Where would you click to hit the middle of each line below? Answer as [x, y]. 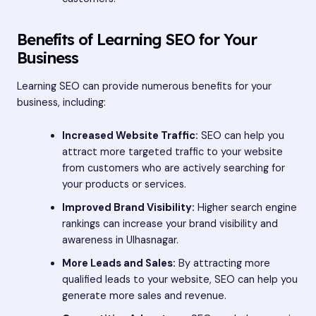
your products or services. [124, 184]
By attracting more [223, 263]
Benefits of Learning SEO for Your [137, 39]
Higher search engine [245, 207]
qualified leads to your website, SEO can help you [180, 279]
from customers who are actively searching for [173, 168]
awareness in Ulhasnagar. [120, 240]
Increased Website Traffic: [130, 135]
